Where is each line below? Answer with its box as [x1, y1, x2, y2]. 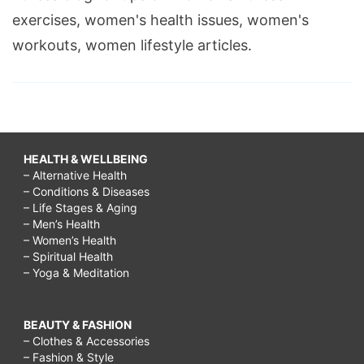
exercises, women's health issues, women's [12, 11, 309, 28]
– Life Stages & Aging [24, 200, 137, 214]
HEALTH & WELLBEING [24, 151, 148, 166]
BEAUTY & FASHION [24, 317, 132, 331]
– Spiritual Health [24, 249, 113, 263]
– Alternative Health [24, 167, 127, 182]
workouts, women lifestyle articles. [12, 36, 252, 54]
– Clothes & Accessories [24, 333, 149, 348]
